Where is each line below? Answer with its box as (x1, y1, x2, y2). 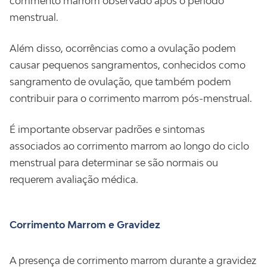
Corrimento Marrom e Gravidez (10, 219, 160, 231)
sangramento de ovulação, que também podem (10, 76, 231, 88)
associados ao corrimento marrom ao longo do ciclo (10, 140, 249, 152)
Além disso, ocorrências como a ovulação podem (10, 42, 236, 54)
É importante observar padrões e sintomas (10, 123, 205, 135)
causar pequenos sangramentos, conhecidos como (10, 59, 246, 71)
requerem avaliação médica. (10, 173, 138, 185)
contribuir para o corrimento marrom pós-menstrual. (10, 92, 252, 104)
